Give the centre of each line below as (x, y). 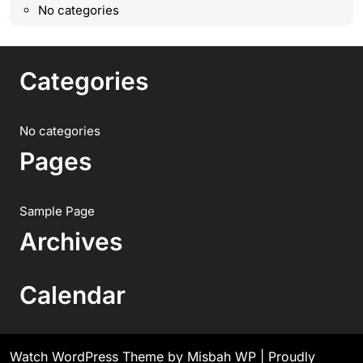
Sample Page (57, 211)
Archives (71, 241)
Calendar (73, 295)
